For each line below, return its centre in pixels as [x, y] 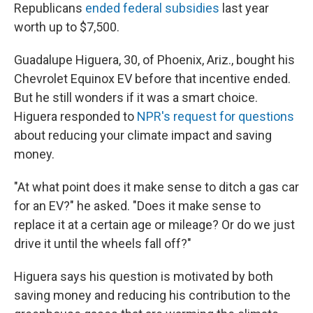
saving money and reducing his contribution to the [152, 295]
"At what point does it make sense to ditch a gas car [156, 187]
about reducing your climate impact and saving [143, 135]
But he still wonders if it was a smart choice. [136, 97]
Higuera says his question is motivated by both [144, 276]
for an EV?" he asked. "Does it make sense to [137, 206]
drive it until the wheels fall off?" [103, 243]
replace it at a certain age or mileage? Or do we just [154, 225]
